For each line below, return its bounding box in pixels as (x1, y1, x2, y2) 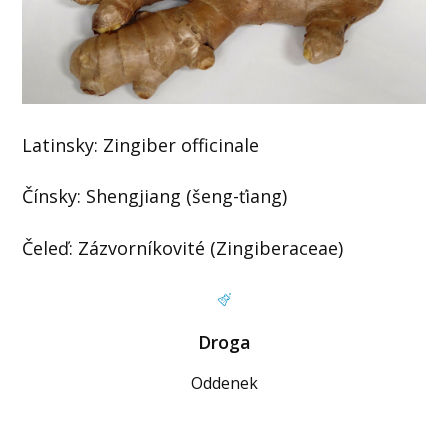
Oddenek (190, 371, 258, 394)
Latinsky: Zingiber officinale (22, 132, 260, 157)
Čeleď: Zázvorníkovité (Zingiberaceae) (22, 235, 344, 260)
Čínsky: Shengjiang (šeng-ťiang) (22, 184, 288, 209)
